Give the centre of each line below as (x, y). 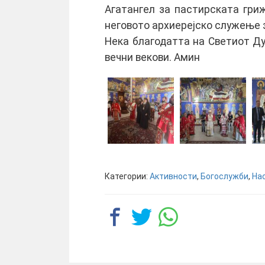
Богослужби (224, 176)
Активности (173, 176)
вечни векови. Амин (152, 57)
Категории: (127, 176)
